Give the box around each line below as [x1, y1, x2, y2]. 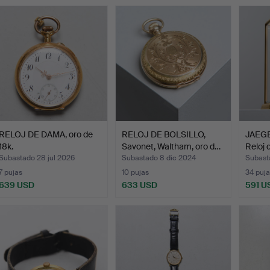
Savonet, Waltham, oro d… [122, 140, 221, 152]
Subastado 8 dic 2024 [122, 152, 196, 163]
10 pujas [122, 167, 149, 177]
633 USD [122, 179, 158, 190]
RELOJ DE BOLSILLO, [122, 128, 206, 140]
